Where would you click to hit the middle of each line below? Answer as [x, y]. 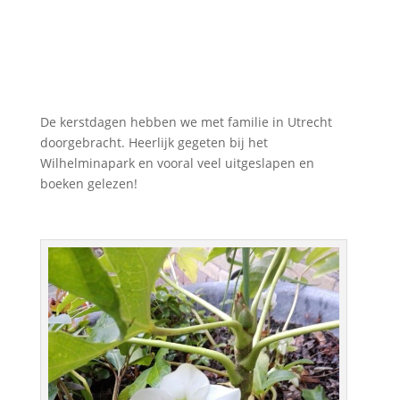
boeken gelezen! [88, 183]
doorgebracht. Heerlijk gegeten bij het [154, 142]
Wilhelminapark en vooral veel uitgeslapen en [177, 162]
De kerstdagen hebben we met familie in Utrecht [186, 121]
